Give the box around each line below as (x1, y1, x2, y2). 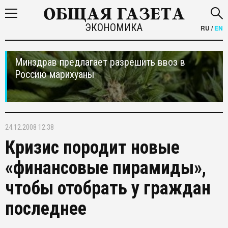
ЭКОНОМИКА (85, 21, 143, 34)
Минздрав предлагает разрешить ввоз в (15, 56, 185, 68)
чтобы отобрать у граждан (5, 178, 211, 199)
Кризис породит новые (5, 137, 180, 158)
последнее (5, 198, 87, 219)
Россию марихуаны (15, 68, 94, 80)
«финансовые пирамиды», (5, 157, 206, 179)
